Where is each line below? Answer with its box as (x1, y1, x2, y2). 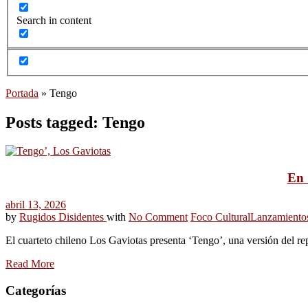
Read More (5, 257, 54, 269)
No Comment (129, 210, 188, 223)
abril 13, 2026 (5, 198, 66, 210)
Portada (5, 87, 38, 99)
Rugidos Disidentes (19, 210, 107, 223)
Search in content (16, 14, 91, 27)
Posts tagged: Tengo (5, 113, 145, 131)
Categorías (5, 283, 66, 298)
